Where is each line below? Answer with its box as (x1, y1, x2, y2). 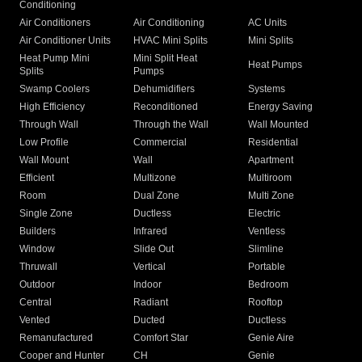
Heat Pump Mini (19, 53, 90, 65)
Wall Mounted (247, 119, 309, 131)
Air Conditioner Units (19, 35, 111, 47)
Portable (247, 261, 285, 273)
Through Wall (19, 119, 78, 131)
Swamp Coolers (19, 83, 90, 95)
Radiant (133, 297, 169, 309)
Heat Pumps (247, 59, 302, 71)
